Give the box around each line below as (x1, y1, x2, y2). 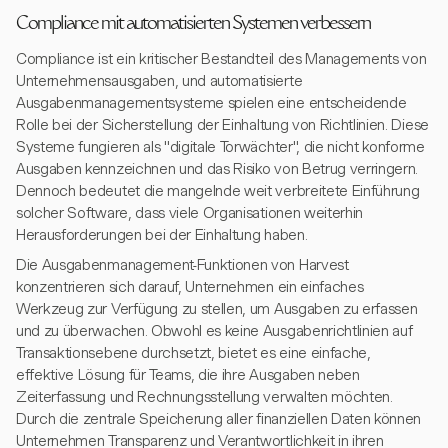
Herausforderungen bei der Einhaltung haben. (16, 226, 308, 244)
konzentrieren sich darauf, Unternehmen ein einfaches (16, 278, 364, 296)
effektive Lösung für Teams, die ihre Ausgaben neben (16, 366, 360, 384)
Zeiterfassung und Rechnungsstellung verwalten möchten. (16, 388, 393, 406)
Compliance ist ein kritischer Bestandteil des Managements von (16, 50, 427, 68)
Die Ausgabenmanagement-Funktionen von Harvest (16, 256, 349, 274)
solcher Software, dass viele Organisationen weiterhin (16, 204, 364, 222)
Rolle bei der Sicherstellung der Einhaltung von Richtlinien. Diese (16, 116, 429, 134)
